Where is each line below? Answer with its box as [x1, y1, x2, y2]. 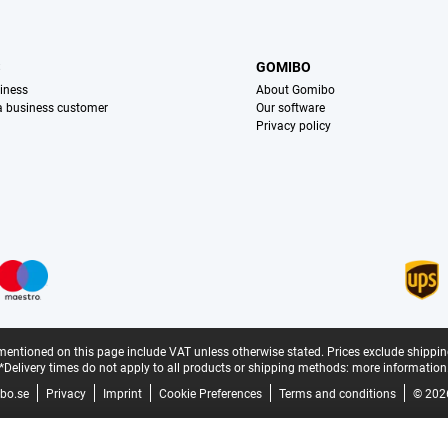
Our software [256, 101, 326, 116]
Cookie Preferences [158, 387, 262, 402]
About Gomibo [256, 83, 336, 98]
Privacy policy [256, 119, 332, 134]
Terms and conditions [278, 387, 396, 402]
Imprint [102, 387, 142, 402]
